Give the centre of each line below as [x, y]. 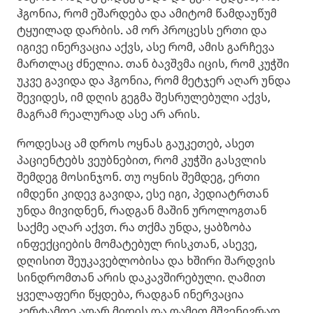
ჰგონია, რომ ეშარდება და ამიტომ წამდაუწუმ [147, 13]
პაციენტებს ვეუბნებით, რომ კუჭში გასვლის [141, 160]
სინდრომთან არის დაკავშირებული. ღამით [141, 277]
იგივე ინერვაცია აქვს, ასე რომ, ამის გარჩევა [146, 47]
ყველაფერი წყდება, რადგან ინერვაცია [130, 294]
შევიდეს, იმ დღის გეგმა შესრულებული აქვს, [144, 97]
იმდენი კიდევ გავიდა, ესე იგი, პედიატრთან [143, 194]
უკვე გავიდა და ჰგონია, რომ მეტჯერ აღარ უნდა [154, 80]
